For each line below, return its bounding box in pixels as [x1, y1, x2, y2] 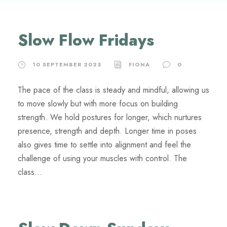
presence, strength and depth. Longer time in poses [18, 125, 197, 137]
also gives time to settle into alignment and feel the [18, 139, 191, 150]
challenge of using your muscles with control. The [18, 153, 187, 164]
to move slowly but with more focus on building [18, 98, 178, 109]
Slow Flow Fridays [18, 29, 154, 52]
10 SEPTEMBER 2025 [32, 60, 101, 68]
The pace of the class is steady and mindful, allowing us [18, 84, 209, 96]
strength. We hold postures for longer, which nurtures [18, 111, 202, 123]
